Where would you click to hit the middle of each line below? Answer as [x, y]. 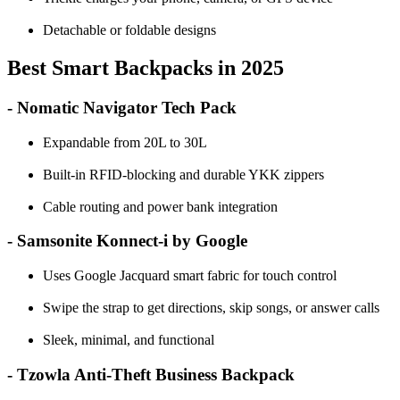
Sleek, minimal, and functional [129, 340]
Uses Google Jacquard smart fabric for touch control [190, 276]
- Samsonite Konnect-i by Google [127, 241]
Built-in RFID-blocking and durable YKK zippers [183, 174]
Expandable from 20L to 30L [125, 142]
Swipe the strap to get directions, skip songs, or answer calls [211, 308]
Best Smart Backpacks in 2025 [146, 68]
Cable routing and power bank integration [160, 206]
